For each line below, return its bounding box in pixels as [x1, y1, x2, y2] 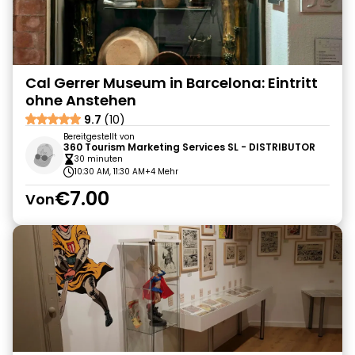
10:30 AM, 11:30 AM [74, 166, 145, 177]
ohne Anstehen [25, 90, 136, 110]
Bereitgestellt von [63, 131, 135, 143]
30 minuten [74, 153, 123, 165]
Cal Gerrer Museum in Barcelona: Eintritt [25, 73, 318, 93]
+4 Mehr [145, 166, 178, 177]
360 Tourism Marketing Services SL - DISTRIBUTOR [63, 140, 315, 154]
